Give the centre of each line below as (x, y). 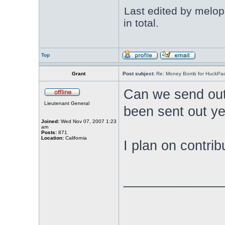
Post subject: (138, 74)
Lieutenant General (67, 103)
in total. (141, 23)
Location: (52, 138)
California (75, 138)
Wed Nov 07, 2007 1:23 (88, 121)
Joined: (50, 121)
